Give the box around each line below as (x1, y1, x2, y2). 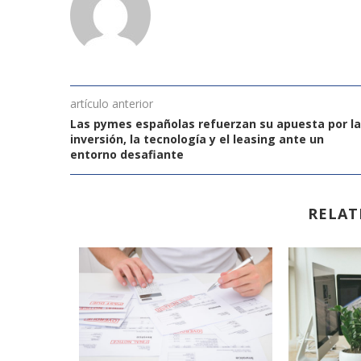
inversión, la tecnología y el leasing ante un (70, 131, 324, 147)
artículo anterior (70, 95, 153, 111)
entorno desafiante (70, 146, 184, 162)
